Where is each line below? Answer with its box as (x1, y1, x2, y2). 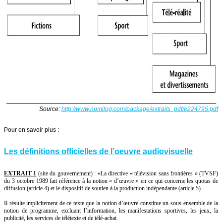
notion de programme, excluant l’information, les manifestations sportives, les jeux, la (4, 207, 218, 215)
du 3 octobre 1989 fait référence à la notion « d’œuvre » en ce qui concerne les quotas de (4, 177, 218, 185)
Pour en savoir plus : (4, 126, 59, 134)
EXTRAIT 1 (4, 170, 37, 177)
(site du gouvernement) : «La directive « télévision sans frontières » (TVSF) (36, 170, 219, 177)
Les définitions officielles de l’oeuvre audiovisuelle (4, 147, 193, 156)
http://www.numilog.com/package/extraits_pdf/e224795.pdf (61, 106, 218, 113)
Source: (39, 106, 61, 113)
